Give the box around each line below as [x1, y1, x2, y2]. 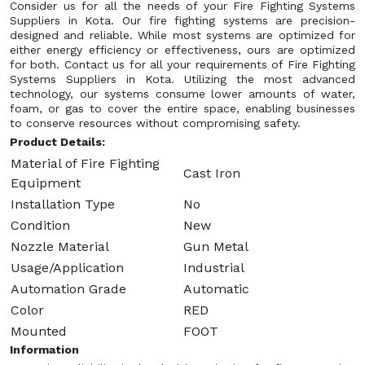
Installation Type [11, 196, 115, 212]
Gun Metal [183, 239, 248, 254]
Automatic [183, 281, 249, 297]
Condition [11, 218, 70, 233]
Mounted [11, 323, 67, 339]
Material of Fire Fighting [11, 156, 160, 171]
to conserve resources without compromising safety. [10, 117, 301, 130]
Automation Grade [11, 281, 126, 297]
